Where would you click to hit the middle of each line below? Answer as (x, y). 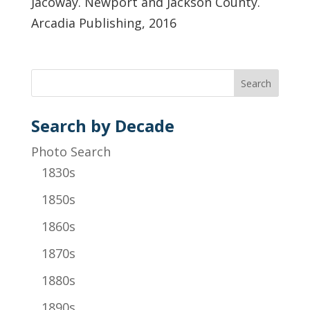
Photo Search (71, 151)
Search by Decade (102, 125)
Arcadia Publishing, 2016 (103, 22)
